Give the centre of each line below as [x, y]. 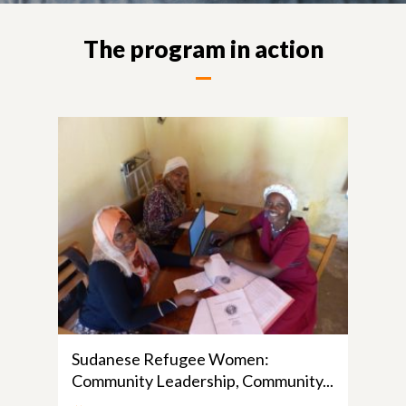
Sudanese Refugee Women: [170, 359]
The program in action [203, 49]
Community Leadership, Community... [203, 381]
